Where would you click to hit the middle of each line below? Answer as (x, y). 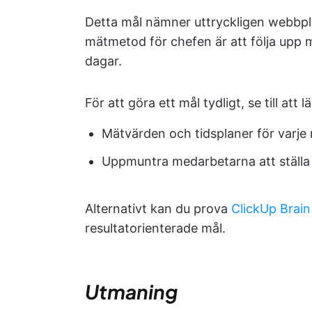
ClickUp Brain (271, 209)
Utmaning (131, 291)
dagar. (103, 61)
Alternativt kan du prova (158, 209)
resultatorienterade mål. (155, 228)
